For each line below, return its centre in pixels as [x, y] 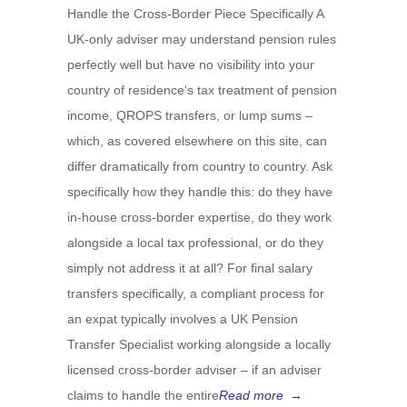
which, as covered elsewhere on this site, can [197, 141]
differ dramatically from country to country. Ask [200, 166]
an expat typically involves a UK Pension [183, 319]
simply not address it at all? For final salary [190, 268]
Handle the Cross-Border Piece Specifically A [195, 14]
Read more [251, 395]
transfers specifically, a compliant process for [196, 293]
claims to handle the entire [143, 395]
